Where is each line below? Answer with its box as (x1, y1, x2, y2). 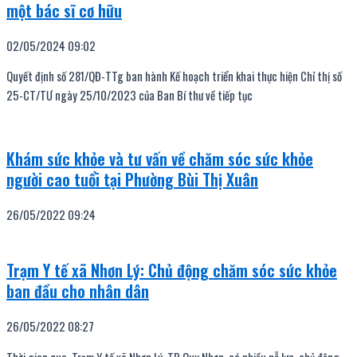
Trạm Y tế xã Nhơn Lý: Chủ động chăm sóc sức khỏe (6, 258, 337, 283)
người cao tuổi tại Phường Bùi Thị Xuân (6, 167, 258, 192)
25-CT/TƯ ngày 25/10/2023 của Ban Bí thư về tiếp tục (6, 87, 253, 104)
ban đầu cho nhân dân (6, 279, 149, 304)
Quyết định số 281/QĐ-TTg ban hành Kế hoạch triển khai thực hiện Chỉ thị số (6, 68, 342, 85)
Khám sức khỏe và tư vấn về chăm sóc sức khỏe (6, 147, 313, 171)
